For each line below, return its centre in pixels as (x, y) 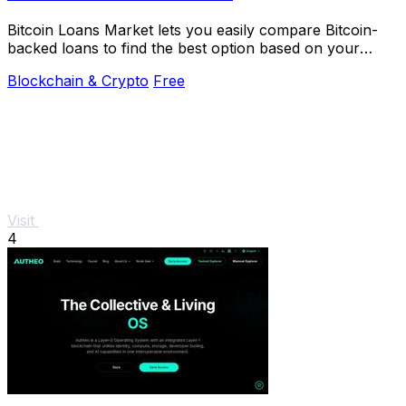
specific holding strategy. (92, 67)
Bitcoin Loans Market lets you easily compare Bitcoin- (193, 30)
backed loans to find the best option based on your (184, 48)
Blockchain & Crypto (78, 81)
